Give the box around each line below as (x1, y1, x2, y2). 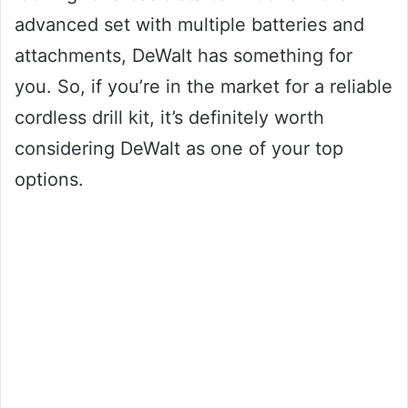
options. (15, 168, 84, 191)
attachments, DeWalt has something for (15, 45, 352, 67)
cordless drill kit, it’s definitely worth (15, 107, 324, 129)
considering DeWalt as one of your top (15, 138, 343, 160)
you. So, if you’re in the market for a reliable (15, 76, 393, 98)
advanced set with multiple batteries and (15, 14, 364, 36)
